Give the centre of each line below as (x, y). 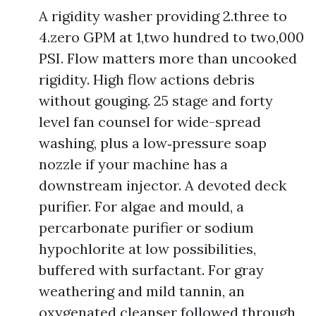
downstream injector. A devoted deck (163, 185)
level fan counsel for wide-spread (150, 122)
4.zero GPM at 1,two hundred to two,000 (171, 37)
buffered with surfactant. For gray (151, 270)
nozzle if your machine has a (133, 164)
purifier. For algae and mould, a (141, 206)
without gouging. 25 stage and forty (156, 101)
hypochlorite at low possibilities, (147, 249)
